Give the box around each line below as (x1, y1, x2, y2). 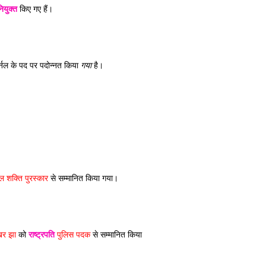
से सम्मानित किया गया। (48, 173, 118, 183)
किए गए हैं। (17, 4, 55, 14)
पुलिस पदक (55, 230, 90, 239)
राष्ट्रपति (28, 230, 55, 239)
